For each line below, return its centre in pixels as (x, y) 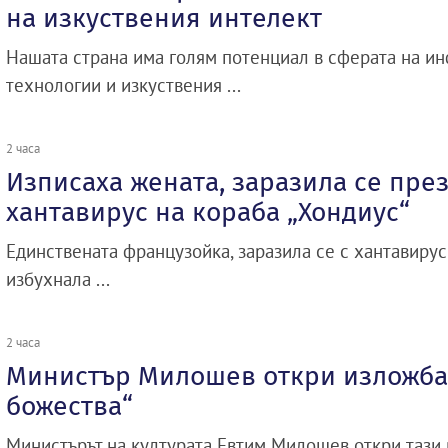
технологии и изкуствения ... (123, 85)
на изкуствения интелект (164, 18)
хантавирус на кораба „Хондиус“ (208, 212)
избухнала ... (58, 279)
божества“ (69, 406)
